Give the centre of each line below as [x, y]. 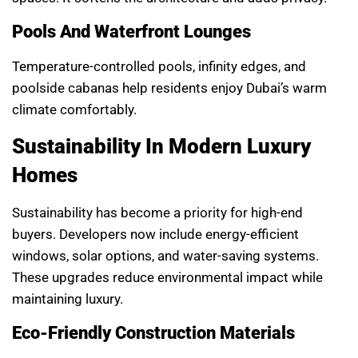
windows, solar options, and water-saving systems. [165, 256]
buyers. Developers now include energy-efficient [155, 235]
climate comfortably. [74, 109]
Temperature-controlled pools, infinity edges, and [159, 66]
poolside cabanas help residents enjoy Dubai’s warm [169, 88]
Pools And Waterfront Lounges [131, 31]
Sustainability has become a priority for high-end [157, 213]
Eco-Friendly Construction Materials [153, 332]
